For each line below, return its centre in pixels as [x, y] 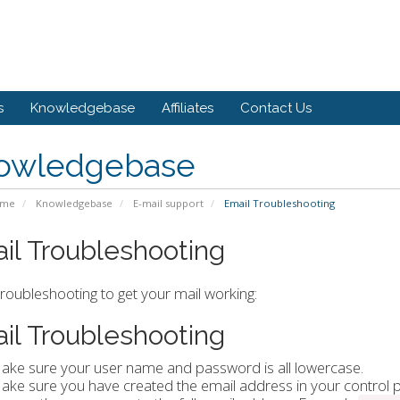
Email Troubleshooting [278, 204]
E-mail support [168, 204]
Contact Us [276, 108]
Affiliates [187, 108]
